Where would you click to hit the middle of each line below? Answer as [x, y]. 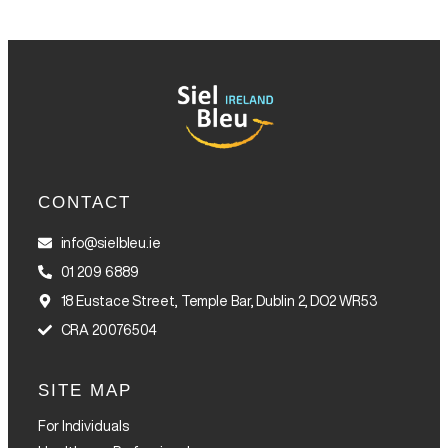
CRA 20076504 [109, 330]
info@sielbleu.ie [110, 243]
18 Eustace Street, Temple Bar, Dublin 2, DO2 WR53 [218, 301]
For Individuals [83, 426]
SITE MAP [85, 391]
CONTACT [84, 203]
